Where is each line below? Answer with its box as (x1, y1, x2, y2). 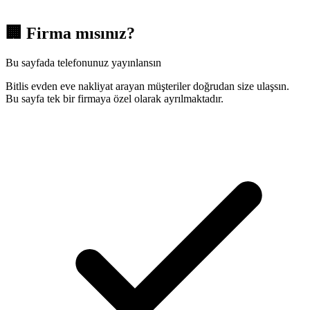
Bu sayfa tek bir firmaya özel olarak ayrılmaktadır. (6, 93, 224, 105)
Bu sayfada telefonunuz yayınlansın (6, 57, 161, 69)
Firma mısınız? (26, 24, 135, 43)
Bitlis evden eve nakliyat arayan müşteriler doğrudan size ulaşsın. (6, 80, 289, 93)
